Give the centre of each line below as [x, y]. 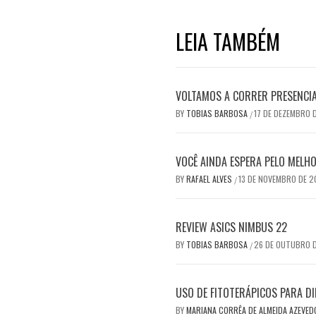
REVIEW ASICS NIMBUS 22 [231, 227]
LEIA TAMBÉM [228, 42]
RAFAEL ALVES [210, 179]
